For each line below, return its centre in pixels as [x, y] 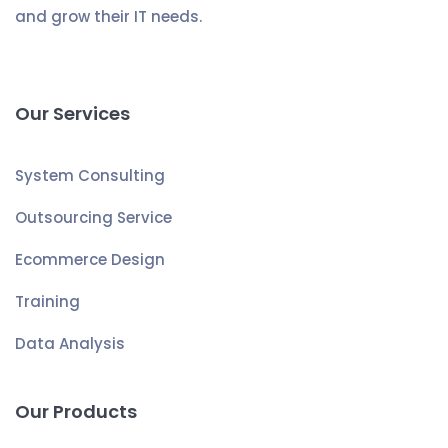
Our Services [72, 113]
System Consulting [90, 175]
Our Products [76, 411]
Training [47, 301]
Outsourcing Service [93, 217]
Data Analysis [70, 343]
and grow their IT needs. [108, 16]
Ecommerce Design [90, 259]
